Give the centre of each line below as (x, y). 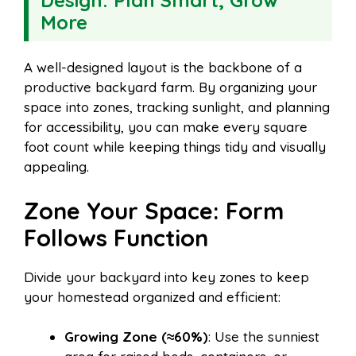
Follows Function (116, 237)
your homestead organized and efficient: (152, 296)
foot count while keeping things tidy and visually (175, 147)
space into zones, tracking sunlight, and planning (177, 107)
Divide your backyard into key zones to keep (166, 277)
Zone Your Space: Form (154, 210)
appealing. (56, 167)
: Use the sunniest (264, 337)
